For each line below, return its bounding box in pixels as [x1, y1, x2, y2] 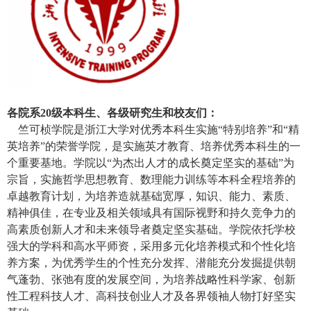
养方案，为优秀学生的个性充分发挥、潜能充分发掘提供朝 [7, 257, 296, 269]
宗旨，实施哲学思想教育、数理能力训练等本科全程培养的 [7, 174, 296, 186]
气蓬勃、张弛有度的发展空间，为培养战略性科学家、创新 [7, 274, 296, 286]
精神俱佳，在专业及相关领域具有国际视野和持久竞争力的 [7, 207, 296, 219]
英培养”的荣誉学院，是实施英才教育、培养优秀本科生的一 [7, 140, 301, 153]
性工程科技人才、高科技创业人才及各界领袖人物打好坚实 [7, 290, 296, 303]
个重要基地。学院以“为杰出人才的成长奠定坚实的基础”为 [7, 157, 294, 169]
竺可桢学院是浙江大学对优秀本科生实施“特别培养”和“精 [7, 124, 299, 136]
